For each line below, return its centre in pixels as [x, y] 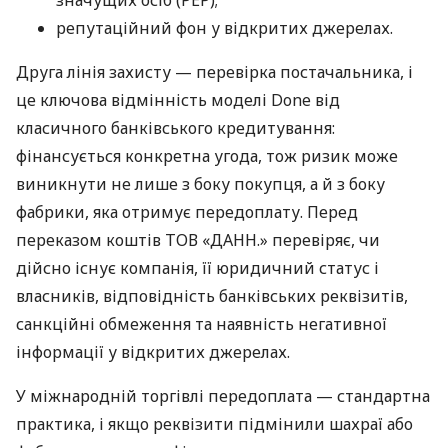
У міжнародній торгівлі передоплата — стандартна [223, 396]
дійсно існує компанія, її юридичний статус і [197, 268]
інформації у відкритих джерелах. [153, 352]
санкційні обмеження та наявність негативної [201, 324]
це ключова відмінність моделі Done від [178, 100]
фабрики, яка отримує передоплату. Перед [187, 212]
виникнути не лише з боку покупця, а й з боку [200, 184]
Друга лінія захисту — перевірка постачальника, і [214, 72]
